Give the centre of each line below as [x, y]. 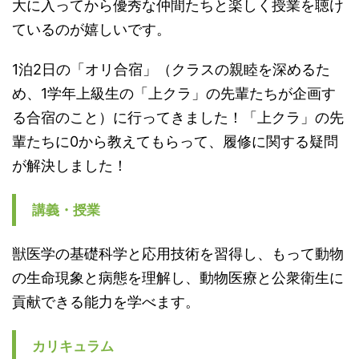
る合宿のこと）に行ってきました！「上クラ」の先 [178, 117]
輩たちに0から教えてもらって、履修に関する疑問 [175, 141]
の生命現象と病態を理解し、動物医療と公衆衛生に [178, 277]
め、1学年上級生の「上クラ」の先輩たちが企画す [174, 93]
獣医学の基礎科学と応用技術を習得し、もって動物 [178, 253]
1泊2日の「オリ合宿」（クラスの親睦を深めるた [171, 69]
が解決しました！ [70, 165]
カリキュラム [73, 346]
